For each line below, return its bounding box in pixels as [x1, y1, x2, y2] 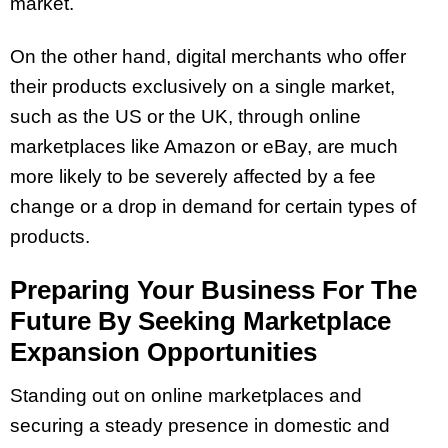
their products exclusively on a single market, [10, 76, 395, 98]
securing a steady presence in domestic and [10, 414, 390, 436]
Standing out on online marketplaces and [10, 384, 362, 406]
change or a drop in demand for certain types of [10, 196, 416, 218]
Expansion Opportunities [10, 337, 317, 367]
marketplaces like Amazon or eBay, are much [10, 136, 398, 158]
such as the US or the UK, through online [10, 106, 361, 128]
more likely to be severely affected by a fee [10, 166, 376, 188]
